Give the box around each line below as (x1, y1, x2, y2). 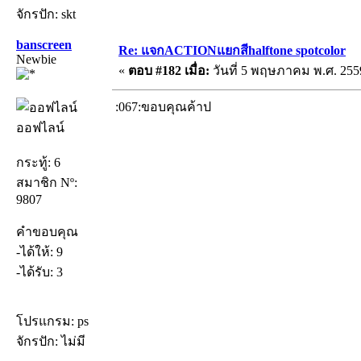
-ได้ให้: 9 (16, 244, 63, 259)
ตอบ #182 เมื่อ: (128, 63, 210, 77)
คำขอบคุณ (16, 224, 78, 239)
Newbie (16, 52, 56, 66)
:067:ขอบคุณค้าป (112, 99, 211, 114)
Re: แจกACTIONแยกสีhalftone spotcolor (118, 43, 346, 57)
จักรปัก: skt (16, 6, 76, 21)
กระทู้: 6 (16, 155, 60, 169)
